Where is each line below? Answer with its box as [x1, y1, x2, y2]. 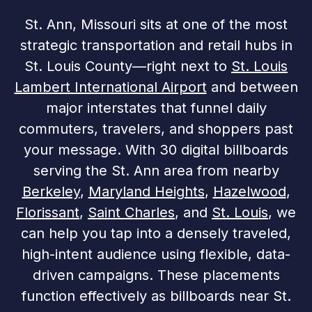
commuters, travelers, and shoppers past [19, 120, 293, 138]
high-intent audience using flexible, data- [22, 246, 290, 263]
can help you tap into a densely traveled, [21, 225, 291, 242]
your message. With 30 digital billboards [24, 141, 288, 159]
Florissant [16, 204, 79, 221]
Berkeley [22, 183, 80, 201]
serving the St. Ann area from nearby [33, 162, 279, 180]
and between [206, 79, 298, 96]
